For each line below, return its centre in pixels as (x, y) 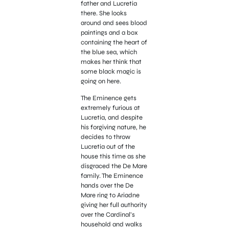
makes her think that (111, 62)
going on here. (101, 81)
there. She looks (104, 13)
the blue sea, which (109, 52)
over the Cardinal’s (108, 215)
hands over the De (107, 186)
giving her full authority (114, 205)
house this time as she (113, 157)
